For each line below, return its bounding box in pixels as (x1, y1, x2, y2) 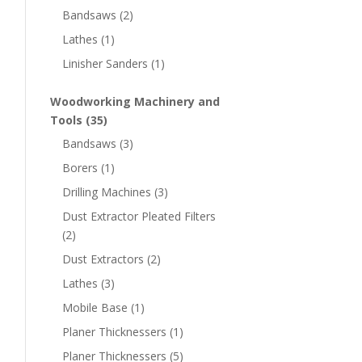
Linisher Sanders (62, 56, 148, 72)
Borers (62, 160, 98, 176)
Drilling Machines (62, 184, 151, 200)
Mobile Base (62, 300, 128, 316)
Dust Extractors (62, 251, 144, 267)
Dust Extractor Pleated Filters (62, 208, 216, 225)
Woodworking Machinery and (50, 94, 220, 110)
